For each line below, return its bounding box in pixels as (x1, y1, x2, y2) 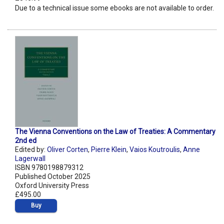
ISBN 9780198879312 (15, 163, 83, 172)
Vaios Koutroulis (129, 145, 180, 154)
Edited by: (15, 145, 47, 154)
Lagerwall (15, 154, 45, 163)
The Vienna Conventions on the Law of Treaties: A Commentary (15, 127, 215, 136)
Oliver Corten (47, 145, 88, 154)
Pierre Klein (91, 145, 126, 154)
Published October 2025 (15, 172, 90, 181)
